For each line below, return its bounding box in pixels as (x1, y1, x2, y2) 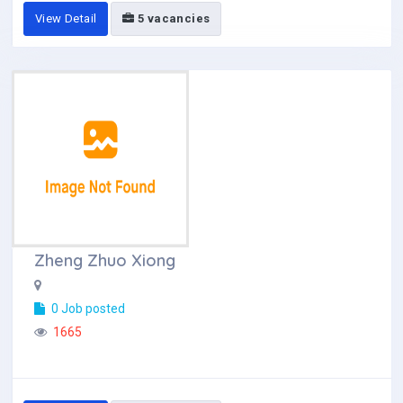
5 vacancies (134, 12, 210, 25)
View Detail (35, 12, 97, 25)
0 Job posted (49, 301, 125, 316)
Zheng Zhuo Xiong (34, 250, 175, 271)
